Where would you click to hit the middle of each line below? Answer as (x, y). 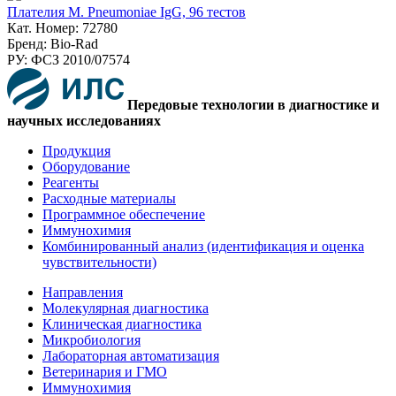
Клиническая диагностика (122, 324)
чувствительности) (99, 262)
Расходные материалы (109, 198)
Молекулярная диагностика (126, 308)
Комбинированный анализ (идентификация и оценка (203, 246)
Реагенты (71, 182)
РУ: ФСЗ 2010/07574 (69, 59)
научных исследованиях (84, 120)
